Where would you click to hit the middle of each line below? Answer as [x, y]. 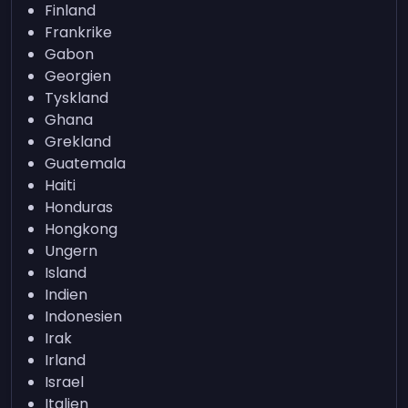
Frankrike [79, 32]
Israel [65, 382]
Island [66, 273]
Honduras [79, 207]
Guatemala [86, 163]
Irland [66, 360]
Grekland [78, 142]
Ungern [71, 251]
